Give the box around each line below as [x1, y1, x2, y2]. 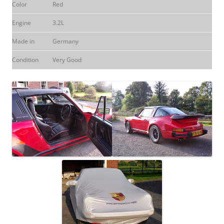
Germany [52, 36, 78, 45]
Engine [12, 18, 31, 27]
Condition [12, 55, 38, 64]
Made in [12, 36, 34, 45]
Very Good [52, 55, 81, 64]
